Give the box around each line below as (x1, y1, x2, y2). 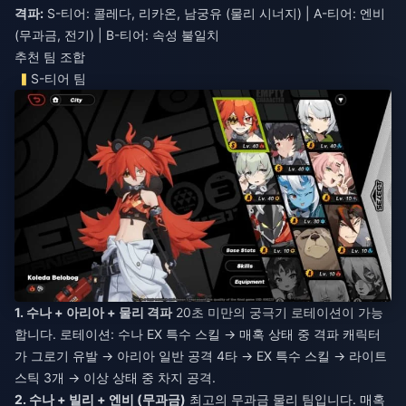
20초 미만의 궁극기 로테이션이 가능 (172, 304, 383, 320)
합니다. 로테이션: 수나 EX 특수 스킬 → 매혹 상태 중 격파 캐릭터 (14, 325, 381, 342)
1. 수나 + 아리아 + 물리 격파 (14, 304, 172, 320)
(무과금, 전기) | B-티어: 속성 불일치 (14, 26, 219, 43)
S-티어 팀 (31, 70, 87, 86)
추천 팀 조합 (14, 48, 85, 64)
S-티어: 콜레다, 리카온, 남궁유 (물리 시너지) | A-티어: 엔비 (43, 5, 385, 21)
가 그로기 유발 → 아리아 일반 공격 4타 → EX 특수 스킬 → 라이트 (14, 347, 387, 363)
